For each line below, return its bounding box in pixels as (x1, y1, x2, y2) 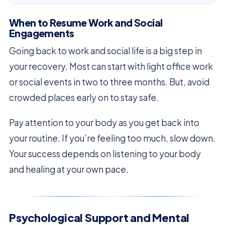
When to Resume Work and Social (9, 17, 163, 29)
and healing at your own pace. (9, 164, 129, 175)
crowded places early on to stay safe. (9, 92, 159, 103)
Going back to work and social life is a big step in (9, 45, 202, 57)
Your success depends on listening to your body (9, 148, 201, 160)
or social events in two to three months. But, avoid (9, 76, 209, 88)
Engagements (9, 27, 74, 40)
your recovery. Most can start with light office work (9, 61, 213, 72)
